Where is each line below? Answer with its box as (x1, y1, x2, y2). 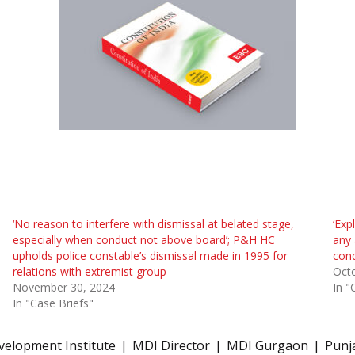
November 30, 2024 (12, 280, 115, 296)
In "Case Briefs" (12, 296, 94, 311)
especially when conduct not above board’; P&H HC (12, 232, 275, 248)
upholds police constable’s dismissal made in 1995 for (12, 248, 288, 264)
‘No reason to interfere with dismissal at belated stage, (12, 216, 294, 232)
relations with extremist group (12, 264, 166, 280)
